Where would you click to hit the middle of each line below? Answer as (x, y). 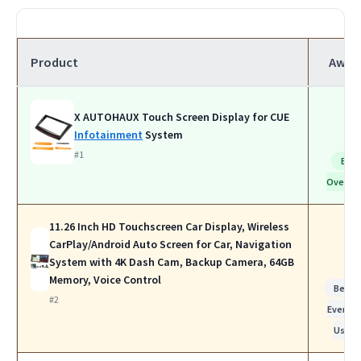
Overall (342, 182)
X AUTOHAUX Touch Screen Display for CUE (182, 117)
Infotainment (109, 135)
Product (54, 62)
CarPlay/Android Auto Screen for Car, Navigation (171, 245)
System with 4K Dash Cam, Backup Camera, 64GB (172, 262)
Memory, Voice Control (106, 280)
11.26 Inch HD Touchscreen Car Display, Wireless (170, 227)
